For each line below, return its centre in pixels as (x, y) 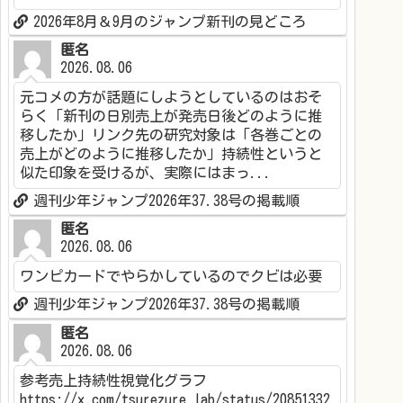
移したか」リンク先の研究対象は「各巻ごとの (171, 135)
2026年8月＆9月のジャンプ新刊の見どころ (170, 21)
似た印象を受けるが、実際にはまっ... (146, 173)
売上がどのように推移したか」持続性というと (171, 154)
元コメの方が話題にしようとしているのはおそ (171, 98)
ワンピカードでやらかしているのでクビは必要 (171, 277)
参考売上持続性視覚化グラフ (114, 380)
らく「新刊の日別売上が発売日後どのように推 (171, 116)
